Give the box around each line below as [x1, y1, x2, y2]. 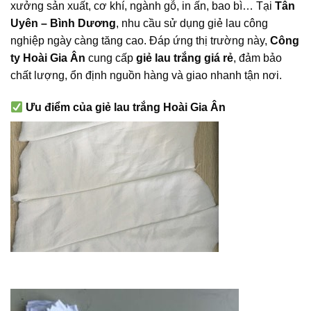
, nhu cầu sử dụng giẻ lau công [116, 17, 268, 30]
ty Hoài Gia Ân [10, 52, 85, 65]
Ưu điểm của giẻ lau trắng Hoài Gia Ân [23, 101, 226, 113]
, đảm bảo [233, 52, 282, 65]
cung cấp [85, 52, 136, 65]
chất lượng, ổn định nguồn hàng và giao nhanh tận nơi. [10, 69, 282, 82]
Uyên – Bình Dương [10, 17, 116, 30]
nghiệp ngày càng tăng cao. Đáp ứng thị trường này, [10, 35, 270, 47]
